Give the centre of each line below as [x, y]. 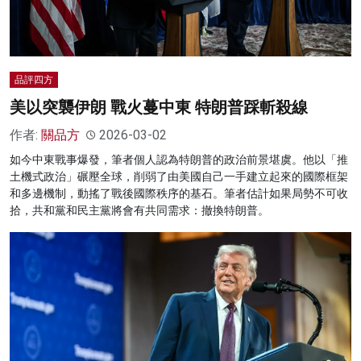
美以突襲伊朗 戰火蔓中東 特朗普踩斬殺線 [159, 108]
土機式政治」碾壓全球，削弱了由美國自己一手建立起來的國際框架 [179, 177]
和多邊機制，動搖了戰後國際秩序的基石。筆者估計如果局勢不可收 [179, 194]
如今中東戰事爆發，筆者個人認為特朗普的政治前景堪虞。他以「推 [179, 160]
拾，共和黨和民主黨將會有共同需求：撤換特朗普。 [139, 211]
